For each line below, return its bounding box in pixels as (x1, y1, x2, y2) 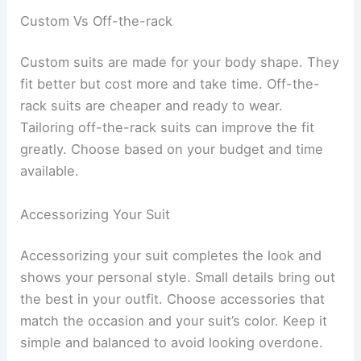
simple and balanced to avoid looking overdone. (20, 334, 324, 351)
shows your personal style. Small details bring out (20, 269, 336, 286)
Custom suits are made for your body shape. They (20, 54, 340, 71)
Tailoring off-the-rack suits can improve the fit (20, 119, 315, 136)
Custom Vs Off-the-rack (20, 12, 173, 29)
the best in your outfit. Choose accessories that (20, 291, 326, 308)
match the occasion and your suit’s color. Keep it (20, 313, 328, 330)
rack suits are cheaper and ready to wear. (20, 98, 284, 114)
